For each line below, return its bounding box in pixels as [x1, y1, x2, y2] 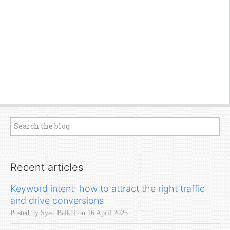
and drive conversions [10, 195, 104, 206]
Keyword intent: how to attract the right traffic [10, 183, 205, 194]
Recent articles [10, 161, 83, 174]
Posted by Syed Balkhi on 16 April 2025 [10, 208, 128, 217]
